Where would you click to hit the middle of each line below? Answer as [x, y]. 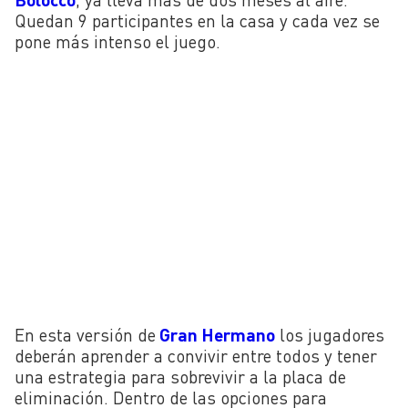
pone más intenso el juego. [117, 41]
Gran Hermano [215, 334]
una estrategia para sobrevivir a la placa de [180, 376]
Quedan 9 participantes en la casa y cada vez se [197, 20]
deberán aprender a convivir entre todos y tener [196, 355]
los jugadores [332, 334]
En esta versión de [85, 334]
